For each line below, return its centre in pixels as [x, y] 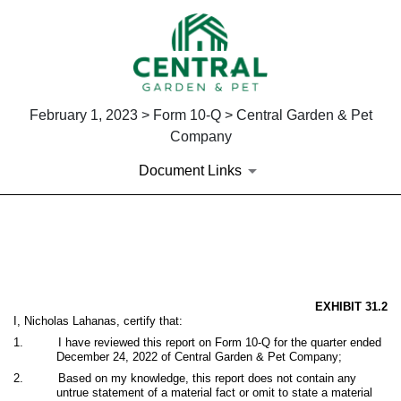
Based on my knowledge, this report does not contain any [207, 378]
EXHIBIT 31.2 [351, 306]
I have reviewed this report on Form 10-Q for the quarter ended [219, 342]
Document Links [190, 170]
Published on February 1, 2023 [115, 299]
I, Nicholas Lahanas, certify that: [98, 320]
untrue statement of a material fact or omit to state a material [214, 392]
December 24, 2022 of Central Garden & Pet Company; [199, 356]
